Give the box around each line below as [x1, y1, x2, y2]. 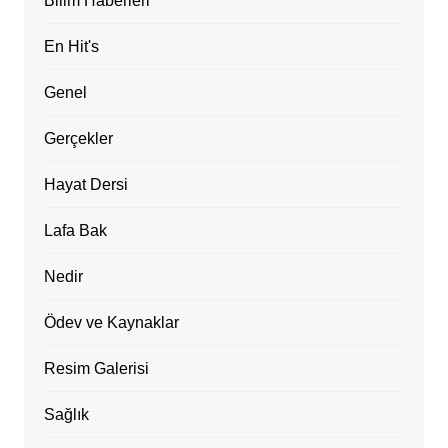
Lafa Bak [43, 221, 107, 239]
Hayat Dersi [43, 175, 128, 193]
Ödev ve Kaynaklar [43, 313, 179, 331]
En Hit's [43, 37, 99, 55]
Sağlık [43, 405, 89, 423]
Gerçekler [43, 129, 113, 147]
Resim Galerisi [43, 359, 149, 377]
